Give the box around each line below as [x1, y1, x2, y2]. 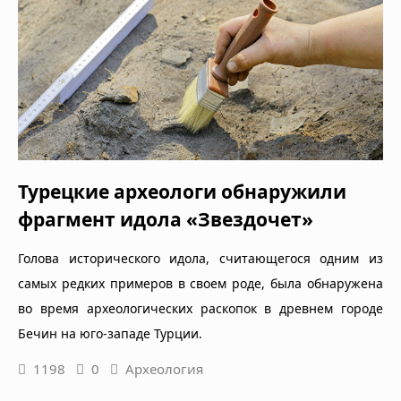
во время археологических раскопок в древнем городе [18, 300, 383, 318]
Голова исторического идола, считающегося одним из [18, 250, 383, 268]
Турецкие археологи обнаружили [18, 179, 346, 205]
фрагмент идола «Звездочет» [18, 207, 313, 233]
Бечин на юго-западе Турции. [18, 325, 202, 343]
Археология [125, 360, 203, 379]
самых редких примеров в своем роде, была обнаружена [18, 275, 383, 293]
